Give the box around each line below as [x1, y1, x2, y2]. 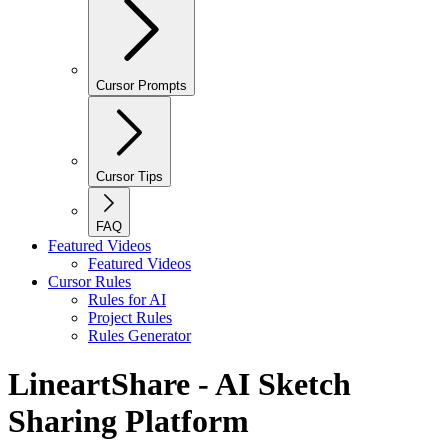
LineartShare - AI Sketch [8, 366, 351, 403]
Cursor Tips [96, 169, 163, 184]
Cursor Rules [48, 273, 131, 290]
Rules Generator [88, 327, 191, 344]
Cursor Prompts [96, 78, 187, 93]
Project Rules [88, 309, 172, 326]
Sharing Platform [8, 403, 249, 440]
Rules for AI [88, 291, 166, 308]
